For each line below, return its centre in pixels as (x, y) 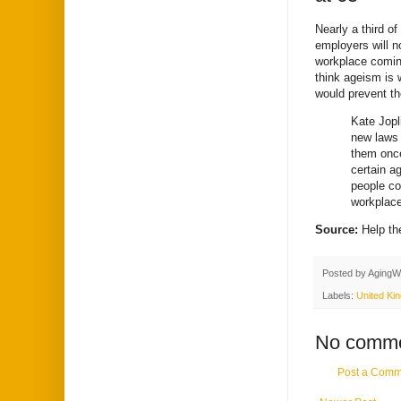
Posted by (345, 273)
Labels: (339, 295)
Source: (338, 230)
